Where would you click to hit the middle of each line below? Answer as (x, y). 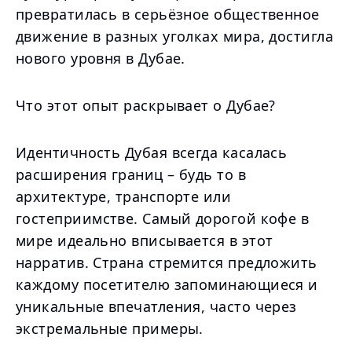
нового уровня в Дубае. (101, 58)
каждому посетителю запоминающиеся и (167, 284)
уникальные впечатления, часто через (156, 306)
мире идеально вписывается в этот (145, 240)
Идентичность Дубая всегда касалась (152, 152)
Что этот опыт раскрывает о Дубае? (146, 105)
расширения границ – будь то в (131, 174)
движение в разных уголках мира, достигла (175, 36)
